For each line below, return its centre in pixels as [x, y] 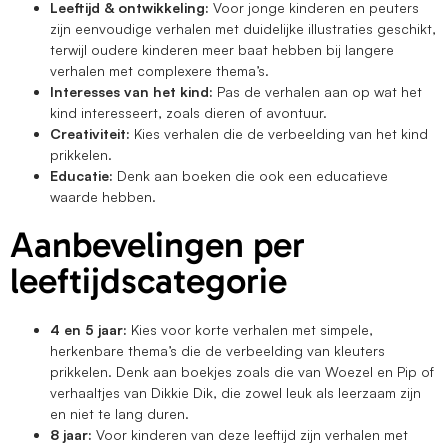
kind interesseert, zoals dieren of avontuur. [188, 113]
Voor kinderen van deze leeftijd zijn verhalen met [252, 435]
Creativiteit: [90, 134]
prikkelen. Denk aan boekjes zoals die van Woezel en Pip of [242, 372]
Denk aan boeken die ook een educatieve [250, 176]
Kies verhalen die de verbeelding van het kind [279, 134]
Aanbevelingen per [157, 245]
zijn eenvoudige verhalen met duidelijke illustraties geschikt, [243, 29]
